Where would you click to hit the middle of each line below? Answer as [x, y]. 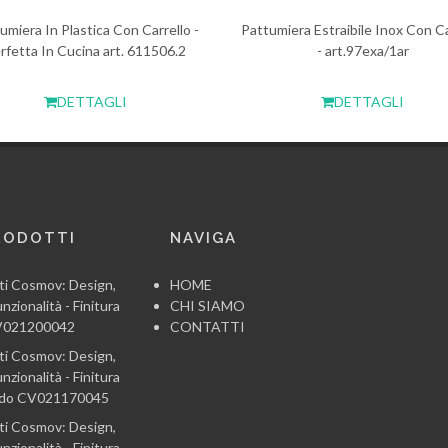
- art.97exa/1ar [362, 50]
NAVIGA [203, 238]
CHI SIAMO [207, 305]
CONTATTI [207, 326]
